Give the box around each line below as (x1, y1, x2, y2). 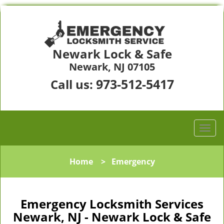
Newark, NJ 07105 (69, 60, 155, 73)
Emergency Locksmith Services (20, 195, 203, 212)
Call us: (50, 76, 96, 92)
